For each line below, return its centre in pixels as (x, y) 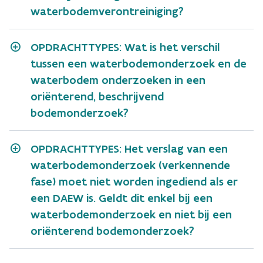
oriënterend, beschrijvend (97, 96)
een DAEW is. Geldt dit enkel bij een (122, 198)
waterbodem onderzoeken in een (118, 80)
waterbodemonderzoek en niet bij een (131, 214)
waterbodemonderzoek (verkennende (130, 165)
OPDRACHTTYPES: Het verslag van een (129, 149)
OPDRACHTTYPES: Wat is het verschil (125, 47)
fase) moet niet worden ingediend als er (134, 181)
